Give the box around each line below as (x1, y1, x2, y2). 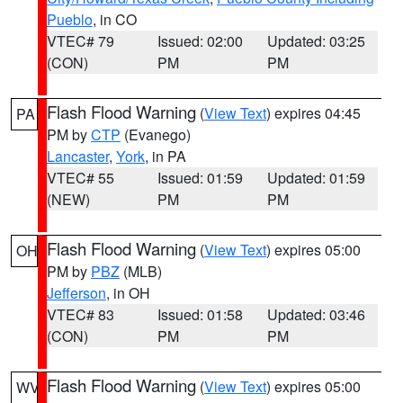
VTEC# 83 (47, 304, 114, 325)
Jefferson (47, 282, 106, 303)
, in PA (145, 146, 186, 166)
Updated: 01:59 (267, 167, 366, 188)
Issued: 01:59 (157, 167, 243, 188)
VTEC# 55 (47, 167, 114, 188)
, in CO (93, 9, 137, 30)
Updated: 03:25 (267, 31, 366, 51)
